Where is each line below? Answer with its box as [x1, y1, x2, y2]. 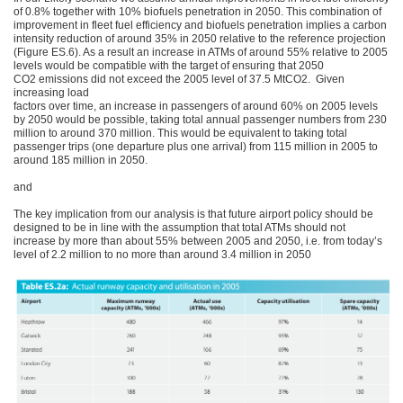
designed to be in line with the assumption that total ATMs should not [13, 221, 345, 234]
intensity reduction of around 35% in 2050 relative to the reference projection [13, 32, 386, 45]
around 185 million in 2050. [13, 154, 148, 166]
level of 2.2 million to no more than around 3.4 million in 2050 [13, 248, 311, 261]
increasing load [13, 86, 89, 99]
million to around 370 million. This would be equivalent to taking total [13, 127, 347, 139]
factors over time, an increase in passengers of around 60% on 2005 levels [13, 100, 378, 112]
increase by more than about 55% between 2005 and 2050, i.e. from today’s [13, 235, 382, 247]
